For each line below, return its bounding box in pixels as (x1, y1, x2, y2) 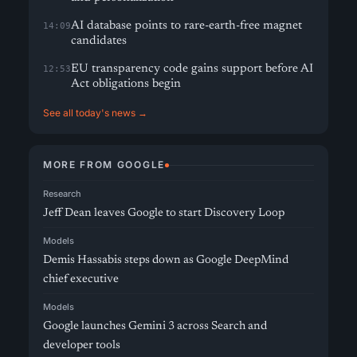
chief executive (43, 273, 119, 285)
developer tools (43, 339, 120, 351)
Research (43, 188, 81, 199)
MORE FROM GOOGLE (43, 159, 165, 171)
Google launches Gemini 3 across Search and (43, 320, 267, 332)
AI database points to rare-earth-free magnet (71, 20, 302, 32)
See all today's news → (43, 107, 147, 119)
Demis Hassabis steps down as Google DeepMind (43, 254, 288, 266)
